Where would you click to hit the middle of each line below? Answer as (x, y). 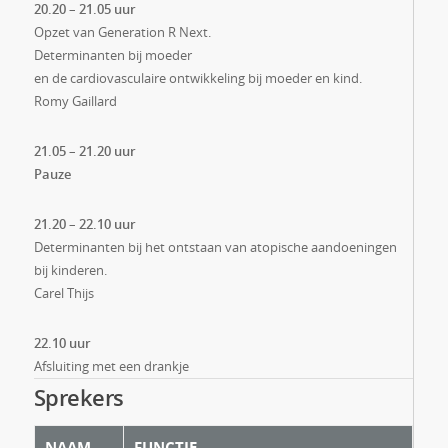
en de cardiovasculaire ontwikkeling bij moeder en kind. (197, 78)
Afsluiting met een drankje (111, 366)
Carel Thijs (63, 293)
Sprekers (78, 397)
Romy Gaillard (75, 101)
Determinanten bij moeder (112, 55)
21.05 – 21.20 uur (84, 151)
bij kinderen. (70, 270)
